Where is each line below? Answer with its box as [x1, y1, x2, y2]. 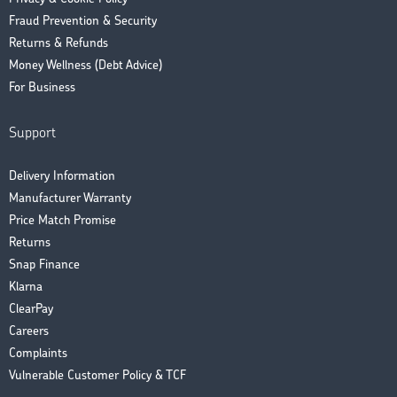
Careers [9, 325, 49, 339]
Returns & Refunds [9, 37, 108, 51]
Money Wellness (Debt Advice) [9, 59, 162, 74]
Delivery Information [9, 170, 115, 184]
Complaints [9, 347, 67, 362]
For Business [9, 82, 75, 96]
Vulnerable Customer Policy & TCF [9, 370, 186, 384]
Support [9, 127, 56, 142]
